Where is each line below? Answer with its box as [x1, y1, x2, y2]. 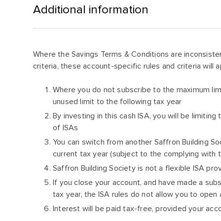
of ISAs [53, 123, 78, 133]
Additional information [33, 2, 148, 17]
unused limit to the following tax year [53, 97, 182, 107]
